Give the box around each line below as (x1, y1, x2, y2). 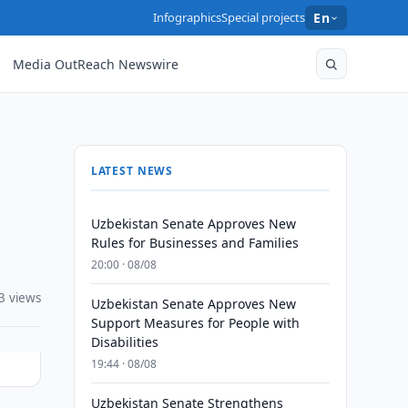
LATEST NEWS (90, 163, 174, 178)
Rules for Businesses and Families (90, 234, 299, 251)
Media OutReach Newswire (13, 55, 179, 73)
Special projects (221, 9, 306, 25)
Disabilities (90, 333, 158, 351)
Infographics (153, 9, 222, 25)
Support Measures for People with (90, 314, 300, 331)
